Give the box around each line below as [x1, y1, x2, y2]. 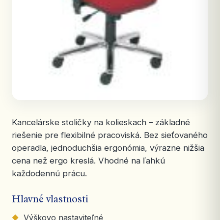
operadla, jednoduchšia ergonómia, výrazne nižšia [12, 143, 204, 153]
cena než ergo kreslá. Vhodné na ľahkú [12, 156, 165, 165]
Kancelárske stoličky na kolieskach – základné [12, 117, 190, 127]
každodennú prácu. [12, 168, 87, 178]
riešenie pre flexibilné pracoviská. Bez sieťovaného [12, 130, 208, 140]
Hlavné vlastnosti [12, 192, 88, 205]
